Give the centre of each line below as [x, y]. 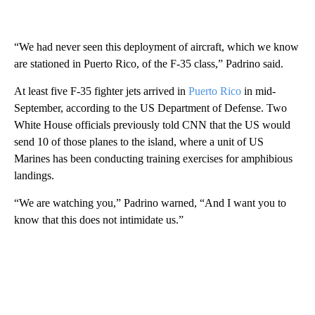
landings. [34, 175]
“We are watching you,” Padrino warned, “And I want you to [150, 203]
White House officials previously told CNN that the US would [152, 125]
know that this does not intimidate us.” [99, 220]
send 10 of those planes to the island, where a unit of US [139, 142]
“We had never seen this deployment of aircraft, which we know [156, 47]
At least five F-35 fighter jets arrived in [101, 91]
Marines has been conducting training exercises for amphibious [153, 159]
